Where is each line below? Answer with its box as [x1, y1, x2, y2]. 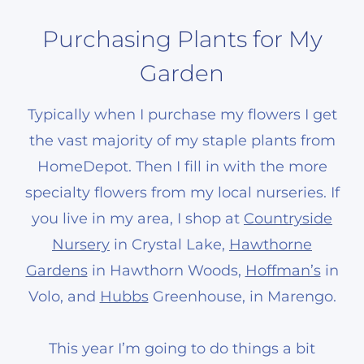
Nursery [52, 235, 110, 253]
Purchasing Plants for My [41, 24, 323, 53]
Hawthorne [229, 235, 312, 253]
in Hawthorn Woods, [87, 261, 245, 279]
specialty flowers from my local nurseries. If [24, 183, 340, 201]
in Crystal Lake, [110, 235, 229, 253]
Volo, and [28, 287, 100, 305]
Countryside [244, 209, 332, 227]
